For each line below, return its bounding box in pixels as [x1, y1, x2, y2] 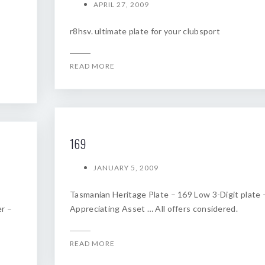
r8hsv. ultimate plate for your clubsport [70, 26, 220, 36]
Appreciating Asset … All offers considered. [70, 203, 238, 214]
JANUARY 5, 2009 [93, 163, 159, 172]
